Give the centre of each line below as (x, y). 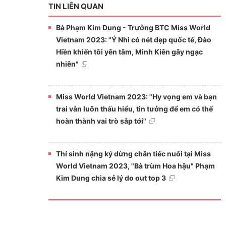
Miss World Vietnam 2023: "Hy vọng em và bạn (136, 96)
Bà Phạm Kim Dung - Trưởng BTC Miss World (133, 27)
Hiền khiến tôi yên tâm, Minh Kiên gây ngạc (129, 51)
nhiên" (67, 64)
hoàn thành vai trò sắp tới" (101, 121)
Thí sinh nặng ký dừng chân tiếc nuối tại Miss (133, 153)
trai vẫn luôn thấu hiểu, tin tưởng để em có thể (134, 108)
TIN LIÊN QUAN (76, 6)
